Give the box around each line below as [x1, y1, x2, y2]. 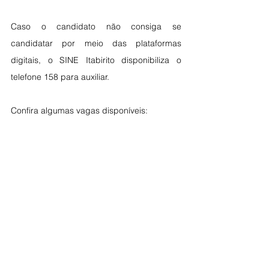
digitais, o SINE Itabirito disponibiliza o [11, 55, 181, 66]
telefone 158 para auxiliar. [11, 71, 109, 83]
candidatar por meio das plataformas [11, 38, 181, 49]
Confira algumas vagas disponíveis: [11, 105, 148, 116]
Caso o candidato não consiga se [11, 21, 181, 32]
